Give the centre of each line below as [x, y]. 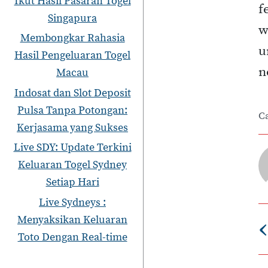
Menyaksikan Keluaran [72, 220]
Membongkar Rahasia [72, 38]
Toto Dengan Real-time [72, 237]
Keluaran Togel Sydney [72, 165]
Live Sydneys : [72, 203]
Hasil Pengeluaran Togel [72, 56]
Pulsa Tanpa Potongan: [72, 110]
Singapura [72, 18]
